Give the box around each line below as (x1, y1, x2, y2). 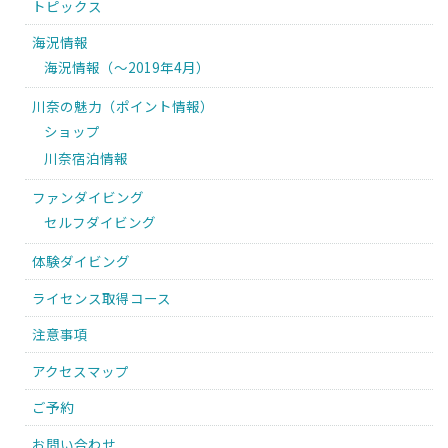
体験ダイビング (31, 251, 130, 272)
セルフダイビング (44, 212, 157, 233)
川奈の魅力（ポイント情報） (31, 96, 214, 117)
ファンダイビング (31, 187, 144, 208)
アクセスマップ (31, 360, 129, 381)
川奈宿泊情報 (44, 148, 129, 169)
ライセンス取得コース (31, 287, 171, 308)
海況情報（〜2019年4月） (44, 57, 211, 78)
